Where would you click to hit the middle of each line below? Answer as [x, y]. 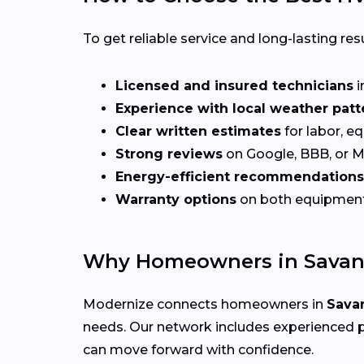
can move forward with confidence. [198, 349]
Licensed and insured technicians [234, 85]
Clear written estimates [198, 131]
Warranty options [176, 199]
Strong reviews [169, 154]
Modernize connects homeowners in [205, 304]
